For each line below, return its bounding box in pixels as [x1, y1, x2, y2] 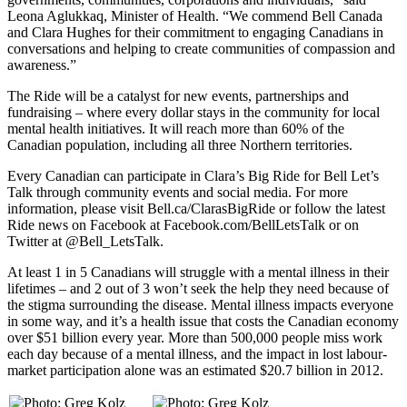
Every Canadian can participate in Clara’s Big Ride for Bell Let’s [7, 168, 379, 184]
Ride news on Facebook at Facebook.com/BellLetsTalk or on [7, 217, 359, 233]
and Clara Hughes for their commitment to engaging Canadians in [7, 25, 383, 41]
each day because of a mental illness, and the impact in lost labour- [7, 346, 387, 362]
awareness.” [7, 57, 76, 74]
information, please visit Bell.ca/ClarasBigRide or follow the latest [7, 201, 385, 217]
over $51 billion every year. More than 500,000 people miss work [7, 330, 382, 346]
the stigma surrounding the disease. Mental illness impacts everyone [7, 297, 393, 313]
